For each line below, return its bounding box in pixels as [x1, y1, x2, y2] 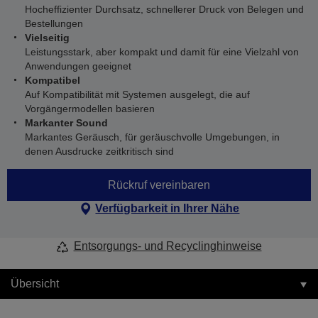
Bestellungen [25, 18, 83, 29]
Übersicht [11, 278, 59, 290]
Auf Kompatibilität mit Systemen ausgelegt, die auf [25, 89, 250, 100]
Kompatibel [25, 75, 80, 86]
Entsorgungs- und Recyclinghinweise [73, 240, 262, 252]
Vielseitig [25, 32, 70, 43]
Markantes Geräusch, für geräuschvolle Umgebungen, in [25, 131, 280, 143]
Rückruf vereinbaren [108, 178, 210, 191]
